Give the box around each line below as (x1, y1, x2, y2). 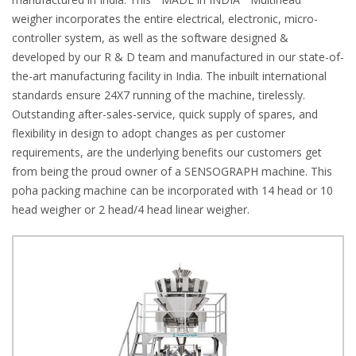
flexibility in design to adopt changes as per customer (12, 126, 285, 141)
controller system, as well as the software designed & (12, 30, 288, 45)
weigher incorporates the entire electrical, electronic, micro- (12, 11, 318, 26)
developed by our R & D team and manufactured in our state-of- (12, 49, 344, 64)
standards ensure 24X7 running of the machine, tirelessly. (12, 87, 305, 103)
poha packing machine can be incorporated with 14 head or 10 (12, 183, 333, 198)
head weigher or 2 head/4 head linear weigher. (12, 202, 250, 217)
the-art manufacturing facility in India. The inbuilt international (12, 68, 327, 83)
